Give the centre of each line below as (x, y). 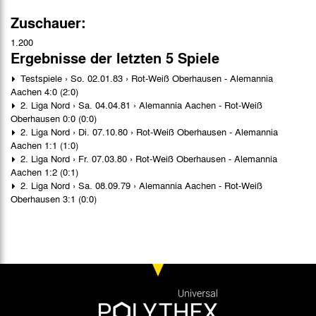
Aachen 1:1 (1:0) (44, 145)
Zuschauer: (48, 22)
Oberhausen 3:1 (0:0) (54, 198)
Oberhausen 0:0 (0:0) (54, 118)
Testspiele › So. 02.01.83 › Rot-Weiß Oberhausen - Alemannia (145, 78)
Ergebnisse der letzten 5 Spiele (115, 57)
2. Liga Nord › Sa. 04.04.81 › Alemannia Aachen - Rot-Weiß (140, 104)
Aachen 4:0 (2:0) (44, 91)
